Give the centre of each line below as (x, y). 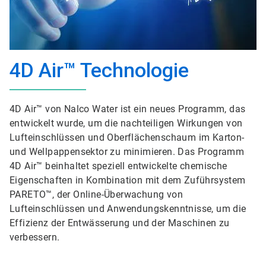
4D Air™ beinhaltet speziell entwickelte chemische (118, 166)
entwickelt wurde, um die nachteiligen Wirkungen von (126, 123)
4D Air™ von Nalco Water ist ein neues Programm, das (128, 109)
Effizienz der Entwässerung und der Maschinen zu (120, 223)
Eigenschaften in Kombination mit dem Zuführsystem (128, 180)
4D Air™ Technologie (99, 70)
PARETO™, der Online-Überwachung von (96, 194)
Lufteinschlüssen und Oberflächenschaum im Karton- (127, 137)
